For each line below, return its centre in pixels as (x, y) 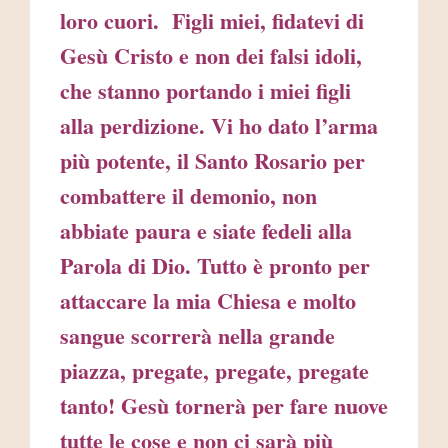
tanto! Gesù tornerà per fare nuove (224, 406)
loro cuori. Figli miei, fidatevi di (212, 21)
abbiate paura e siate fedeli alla (206, 231)
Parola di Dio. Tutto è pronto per (215, 266)
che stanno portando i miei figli (205, 91)
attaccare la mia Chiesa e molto (208, 301)
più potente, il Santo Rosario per (212, 161)
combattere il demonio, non (188, 196)
